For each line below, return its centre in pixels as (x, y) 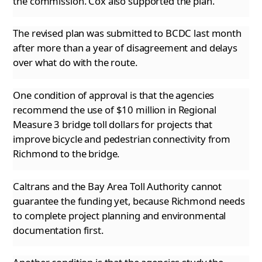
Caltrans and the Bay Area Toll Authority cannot (118, 186)
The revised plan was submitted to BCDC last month (127, 33)
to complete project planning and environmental (120, 215)
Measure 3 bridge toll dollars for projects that (113, 125)
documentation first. (58, 230)
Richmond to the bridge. (66, 154)
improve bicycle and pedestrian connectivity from (122, 139)
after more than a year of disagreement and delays (125, 48)
